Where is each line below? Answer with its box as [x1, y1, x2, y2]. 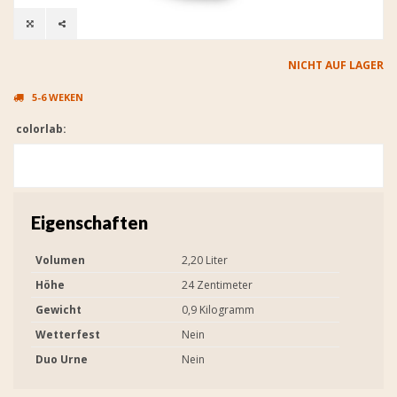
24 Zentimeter [182, 276, 253, 292]
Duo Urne [35, 351, 88, 367]
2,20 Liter [182, 252, 228, 268]
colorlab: [13, 121, 66, 136]
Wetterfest [35, 326, 100, 342]
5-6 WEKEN [32, 90, 83, 104]
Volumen [35, 252, 85, 268]
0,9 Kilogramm [182, 301, 254, 317]
